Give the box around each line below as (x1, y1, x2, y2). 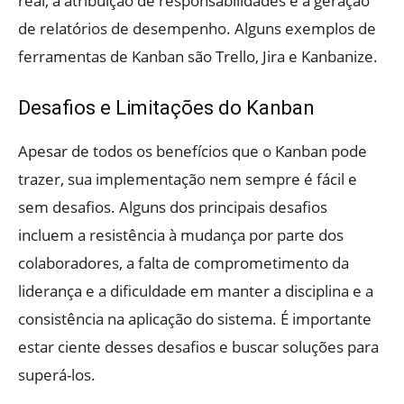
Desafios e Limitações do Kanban (18, 96, 315, 119)
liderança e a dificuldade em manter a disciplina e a (18, 280, 373, 301)
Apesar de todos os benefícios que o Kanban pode (18, 140, 367, 161)
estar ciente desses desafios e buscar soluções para (18, 335, 379, 357)
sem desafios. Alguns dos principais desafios (18, 196, 327, 217)
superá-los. (18, 363, 96, 385)
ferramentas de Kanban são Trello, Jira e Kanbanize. (18, 45, 378, 67)
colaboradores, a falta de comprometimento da (18, 252, 349, 273)
